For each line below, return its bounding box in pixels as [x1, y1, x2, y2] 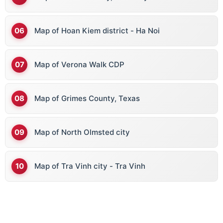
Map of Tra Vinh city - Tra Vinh [34, 161, 145, 171]
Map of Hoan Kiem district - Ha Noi [34, 26, 160, 36]
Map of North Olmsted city [34, 127, 130, 137]
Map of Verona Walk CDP [34, 60, 124, 70]
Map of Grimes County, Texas [34, 94, 140, 104]
